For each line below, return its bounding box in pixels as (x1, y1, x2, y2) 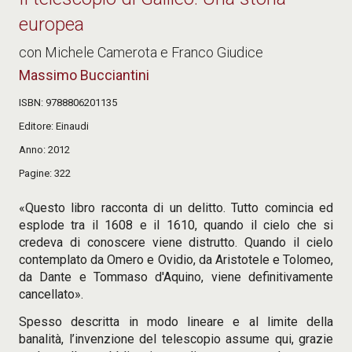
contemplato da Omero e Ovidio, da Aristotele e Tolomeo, (19, 251, 333, 267)
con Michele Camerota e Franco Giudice (19, 43, 263, 60)
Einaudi (56, 119, 89, 132)
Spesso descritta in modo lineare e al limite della (19, 313, 333, 329)
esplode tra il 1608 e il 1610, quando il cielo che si (19, 217, 333, 233)
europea (19, 13, 84, 35)
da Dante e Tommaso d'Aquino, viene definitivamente (19, 269, 333, 284)
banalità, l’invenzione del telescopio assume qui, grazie (19, 331, 333, 346)
